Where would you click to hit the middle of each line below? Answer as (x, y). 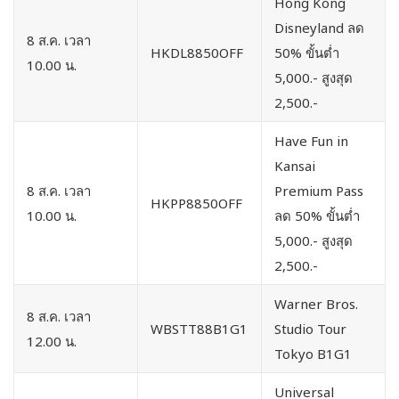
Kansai (295, 165)
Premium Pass (319, 190)
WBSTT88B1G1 (199, 328)
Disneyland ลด (319, 27)
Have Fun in (311, 140)
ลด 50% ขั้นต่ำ (317, 215)
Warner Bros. (316, 303)
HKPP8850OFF (196, 203)
